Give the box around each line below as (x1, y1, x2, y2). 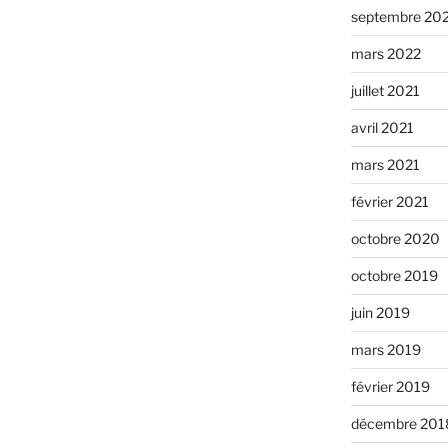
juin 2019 (350, 304, 410, 322)
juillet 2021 (350, 82, 420, 100)
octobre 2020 (350, 230, 440, 248)
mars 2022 (350, 45, 421, 63)
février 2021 (350, 193, 429, 211)
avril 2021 (350, 119, 414, 137)
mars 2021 (350, 156, 420, 174)
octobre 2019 (350, 267, 438, 285)
